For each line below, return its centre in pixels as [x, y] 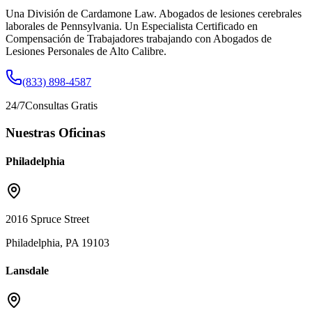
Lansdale [27, 270]
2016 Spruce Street [47, 219]
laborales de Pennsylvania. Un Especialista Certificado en [132, 26]
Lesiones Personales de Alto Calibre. [86, 52]
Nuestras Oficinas [55, 132]
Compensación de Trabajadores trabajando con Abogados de [139, 39]
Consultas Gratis [61, 106]
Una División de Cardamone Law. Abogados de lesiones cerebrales [154, 14]
